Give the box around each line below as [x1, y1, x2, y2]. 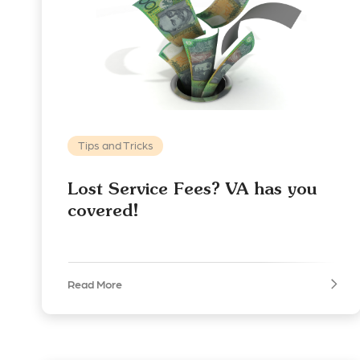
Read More [67, 277, 122, 291]
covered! [67, 200, 139, 221]
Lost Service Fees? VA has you [67, 178, 317, 199]
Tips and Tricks [77, 138, 153, 152]
